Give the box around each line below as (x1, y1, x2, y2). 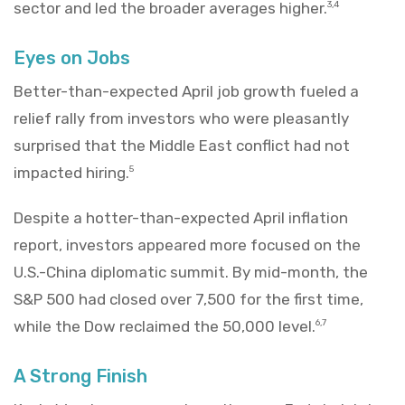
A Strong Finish (14, 364, 147, 387)
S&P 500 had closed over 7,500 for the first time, (14, 289, 363, 308)
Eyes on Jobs (14, 46, 130, 69)
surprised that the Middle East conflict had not (14, 136, 350, 155)
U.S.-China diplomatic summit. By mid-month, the (14, 262, 368, 281)
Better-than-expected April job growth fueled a (14, 81, 359, 100)
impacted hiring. (14, 163, 129, 182)
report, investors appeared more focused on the (14, 235, 361, 254)
